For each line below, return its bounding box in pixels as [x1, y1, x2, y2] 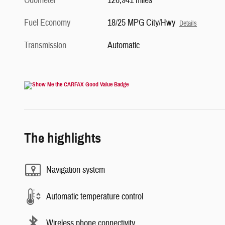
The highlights [24, 130, 101, 147]
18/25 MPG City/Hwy [107, 17, 176, 29]
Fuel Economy [24, 17, 70, 29]
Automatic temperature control [46, 190, 143, 202]
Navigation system [46, 164, 105, 176]
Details [179, 19, 197, 28]
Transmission [24, 40, 66, 52]
